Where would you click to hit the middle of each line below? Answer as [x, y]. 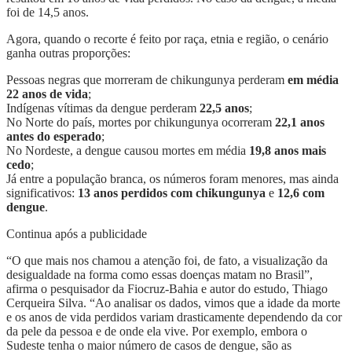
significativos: [42, 192]
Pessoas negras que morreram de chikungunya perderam [147, 79]
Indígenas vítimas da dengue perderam [103, 108]
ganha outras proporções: [68, 53]
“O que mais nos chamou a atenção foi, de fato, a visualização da [167, 260]
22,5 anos [224, 108]
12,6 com [301, 192]
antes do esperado [54, 136]
